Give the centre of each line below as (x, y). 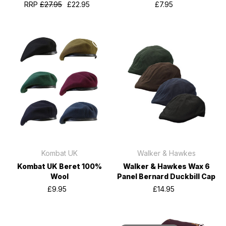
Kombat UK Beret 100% (60, 166)
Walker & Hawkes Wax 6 (166, 166)
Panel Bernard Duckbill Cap (166, 176)
